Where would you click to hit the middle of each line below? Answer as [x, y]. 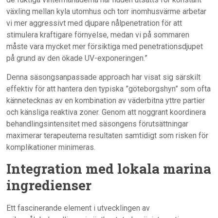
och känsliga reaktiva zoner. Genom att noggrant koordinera [106, 112]
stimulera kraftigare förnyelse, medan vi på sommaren [98, 35]
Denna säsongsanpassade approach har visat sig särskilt [104, 77]
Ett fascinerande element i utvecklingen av [78, 208]
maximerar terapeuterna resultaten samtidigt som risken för [108, 136]
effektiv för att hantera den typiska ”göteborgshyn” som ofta [109, 89]
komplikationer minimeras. [51, 147]
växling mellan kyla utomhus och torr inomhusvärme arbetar [107, 12]
